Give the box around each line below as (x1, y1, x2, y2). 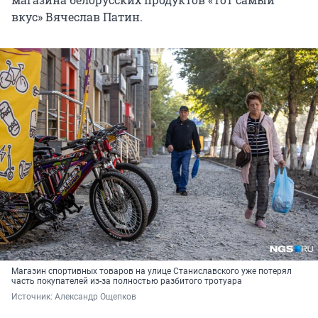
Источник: (11, 291, 55, 302)
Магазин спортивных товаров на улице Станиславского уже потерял (11, 265, 292, 276)
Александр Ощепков (55, 291, 136, 302)
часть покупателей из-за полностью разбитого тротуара (11, 275, 242, 286)
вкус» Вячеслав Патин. (11, 9, 143, 24)
